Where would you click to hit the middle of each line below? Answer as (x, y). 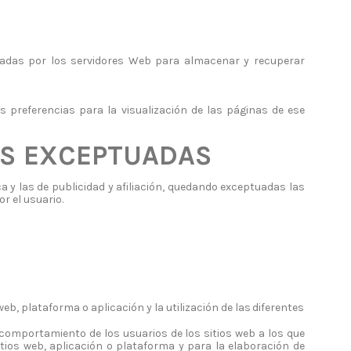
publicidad (78, 186)
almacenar (212, 61)
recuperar (279, 61)
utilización (192, 308)
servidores (98, 61)
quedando (192, 186)
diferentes (279, 308)
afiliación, (141, 186)
